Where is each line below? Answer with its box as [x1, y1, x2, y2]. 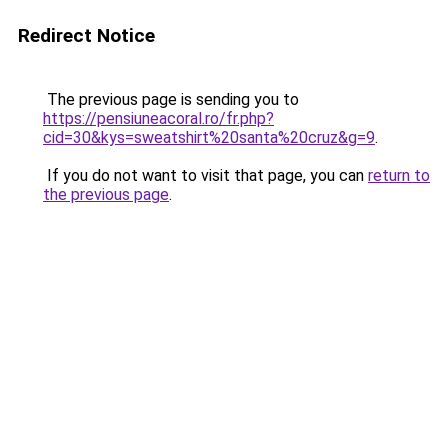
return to [368, 166, 430, 185]
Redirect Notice [18, 24, 155, 47]
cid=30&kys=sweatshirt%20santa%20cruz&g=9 [43, 128, 375, 147]
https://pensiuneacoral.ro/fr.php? [43, 109, 274, 128]
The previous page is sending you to [43, 90, 299, 109]
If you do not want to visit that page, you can [43, 166, 368, 185]
